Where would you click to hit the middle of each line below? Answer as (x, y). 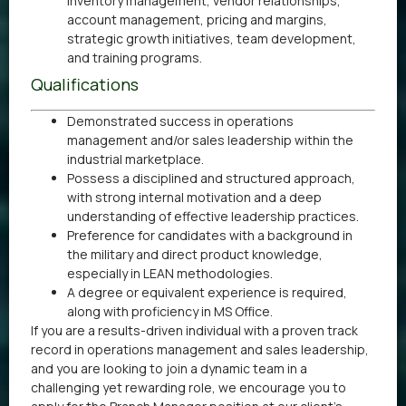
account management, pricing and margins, (197, 20)
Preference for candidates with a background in (210, 236)
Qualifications (85, 85)
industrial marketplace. (135, 159)
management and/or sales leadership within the (210, 140)
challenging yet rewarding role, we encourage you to (188, 388)
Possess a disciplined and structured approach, (211, 179)
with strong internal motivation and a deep (194, 198)
